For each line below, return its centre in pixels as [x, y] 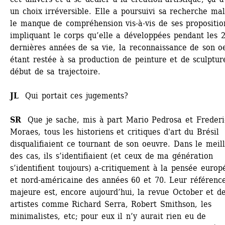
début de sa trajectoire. [55, 72]
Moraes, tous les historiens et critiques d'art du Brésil [115, 132]
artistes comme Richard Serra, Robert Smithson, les [111, 204]
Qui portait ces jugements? [73, 96]
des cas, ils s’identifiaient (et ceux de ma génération [111, 156]
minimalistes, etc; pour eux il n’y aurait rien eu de [108, 216]
